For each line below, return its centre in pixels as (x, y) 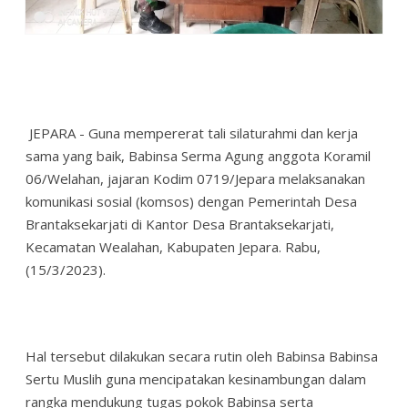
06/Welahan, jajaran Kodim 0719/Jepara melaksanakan (195, 178)
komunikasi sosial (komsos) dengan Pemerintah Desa (191, 201)
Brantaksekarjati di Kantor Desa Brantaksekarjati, (180, 224)
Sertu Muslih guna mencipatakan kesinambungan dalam (196, 378)
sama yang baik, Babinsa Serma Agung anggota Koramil (198, 155)
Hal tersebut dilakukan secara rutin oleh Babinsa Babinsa (202, 356)
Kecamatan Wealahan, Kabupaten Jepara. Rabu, (173, 246)
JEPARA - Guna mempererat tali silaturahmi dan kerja (192, 133)
